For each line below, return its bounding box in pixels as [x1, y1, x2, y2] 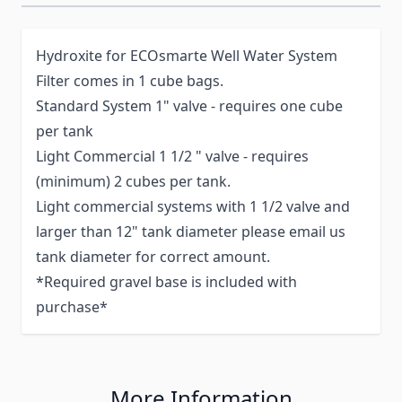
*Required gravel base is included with [36, 272, 297, 293]
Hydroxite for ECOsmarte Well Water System [36, 46, 337, 66]
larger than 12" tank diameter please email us [36, 222, 345, 242]
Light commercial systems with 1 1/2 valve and [36, 197, 350, 217]
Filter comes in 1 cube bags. [36, 71, 223, 92]
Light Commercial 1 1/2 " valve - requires [36, 146, 309, 167]
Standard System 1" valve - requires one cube [36, 96, 343, 117]
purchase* [36, 297, 108, 318]
